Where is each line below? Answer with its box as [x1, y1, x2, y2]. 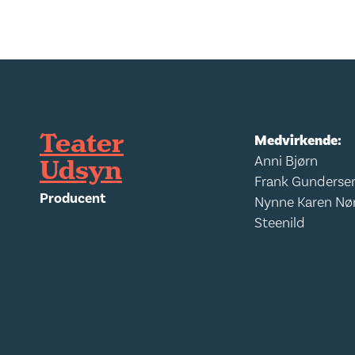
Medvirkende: [254, 132, 342, 150]
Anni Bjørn [254, 152, 319, 170]
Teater [40, 125, 124, 163]
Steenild [254, 214, 306, 232]
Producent [40, 189, 106, 208]
